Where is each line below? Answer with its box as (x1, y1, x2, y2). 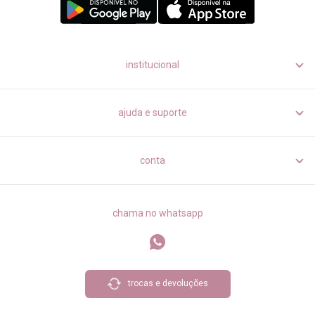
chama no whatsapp (112, 207, 203, 219)
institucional (125, 58, 179, 70)
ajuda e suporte (117, 106, 187, 118)
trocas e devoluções (127, 278, 208, 289)
